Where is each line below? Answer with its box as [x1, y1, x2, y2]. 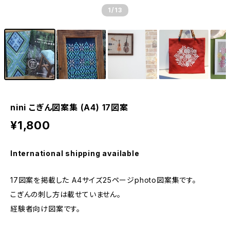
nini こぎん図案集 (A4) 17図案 [10, 102, 128, 112]
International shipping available [10, 149, 140, 158]
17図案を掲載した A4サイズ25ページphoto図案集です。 [10, 176, 197, 184]
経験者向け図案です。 [10, 204, 81, 213]
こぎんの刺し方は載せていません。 [10, 190, 121, 199]
